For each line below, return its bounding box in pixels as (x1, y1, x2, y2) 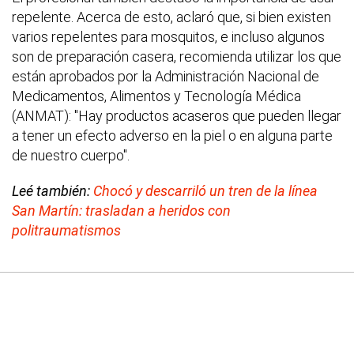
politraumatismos (12, 221, 121, 239)
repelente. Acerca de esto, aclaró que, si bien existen (12, 8, 331, 25)
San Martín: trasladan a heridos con (12, 201, 231, 219)
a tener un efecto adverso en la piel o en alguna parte (12, 126, 333, 144)
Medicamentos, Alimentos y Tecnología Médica (12, 87, 301, 104)
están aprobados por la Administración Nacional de (12, 67, 319, 85)
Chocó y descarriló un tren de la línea (93, 182, 318, 199)
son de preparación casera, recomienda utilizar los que (12, 47, 341, 65)
